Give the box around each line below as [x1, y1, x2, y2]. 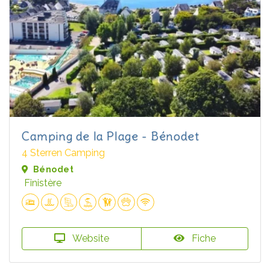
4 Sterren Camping [22, 147, 105, 159]
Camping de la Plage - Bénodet [22, 128, 199, 144]
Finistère [24, 177, 61, 189]
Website [70, 232, 109, 244]
